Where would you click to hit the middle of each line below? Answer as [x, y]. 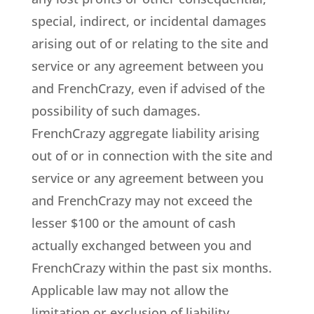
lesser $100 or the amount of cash [133, 223]
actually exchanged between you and [141, 245]
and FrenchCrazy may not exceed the [142, 200]
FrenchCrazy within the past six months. [151, 268]
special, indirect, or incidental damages [149, 21]
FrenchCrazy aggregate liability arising [145, 133]
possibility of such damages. [116, 111]
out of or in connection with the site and [152, 156]
